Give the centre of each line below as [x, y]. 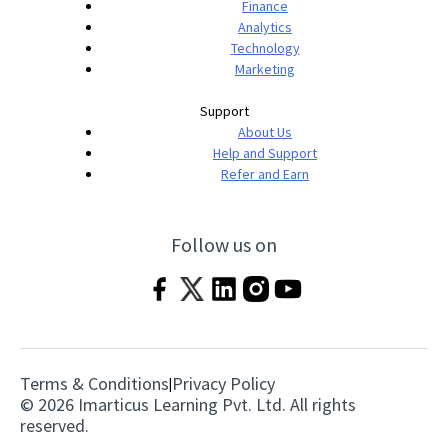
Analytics [265, 26]
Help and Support [265, 152]
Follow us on [224, 244]
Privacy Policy [223, 383]
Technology [265, 47]
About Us [265, 131]
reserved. [54, 425]
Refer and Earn [265, 173]
